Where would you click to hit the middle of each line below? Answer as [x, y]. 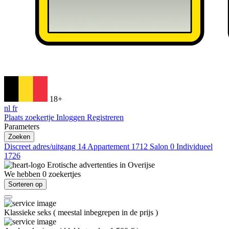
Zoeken [19, 137]
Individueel [194, 146]
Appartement [109, 146]
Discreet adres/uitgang [41, 146]
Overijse [141, 165]
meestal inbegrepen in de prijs [107, 212]
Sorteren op [25, 184]
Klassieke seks [29, 212]
